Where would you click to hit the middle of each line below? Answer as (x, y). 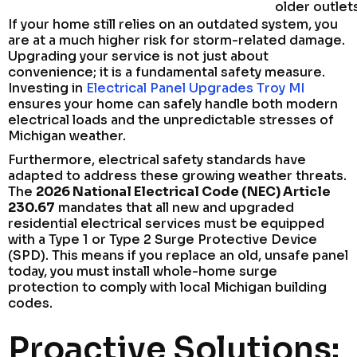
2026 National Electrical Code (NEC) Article (183, 191)
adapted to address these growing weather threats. (177, 175)
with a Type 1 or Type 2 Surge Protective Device (163, 239)
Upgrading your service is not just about (138, 56)
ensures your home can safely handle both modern (173, 104)
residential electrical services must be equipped (166, 223)
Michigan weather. (67, 135)
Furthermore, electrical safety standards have (157, 159)
